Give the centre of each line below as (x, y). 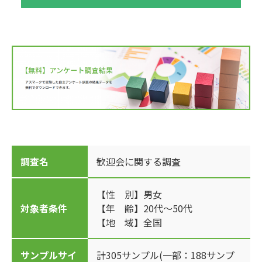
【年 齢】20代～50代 (144, 208)
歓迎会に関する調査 (139, 161)
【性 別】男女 (129, 194)
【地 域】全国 (129, 222)
